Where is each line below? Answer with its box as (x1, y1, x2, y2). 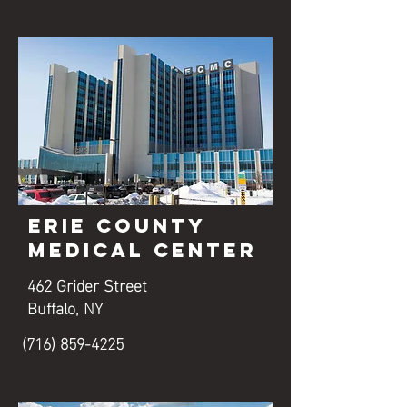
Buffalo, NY (27, 292, 103, 322)
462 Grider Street (27, 269, 147, 299)
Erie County (28, 213, 205, 238)
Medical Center (28, 238, 257, 263)
